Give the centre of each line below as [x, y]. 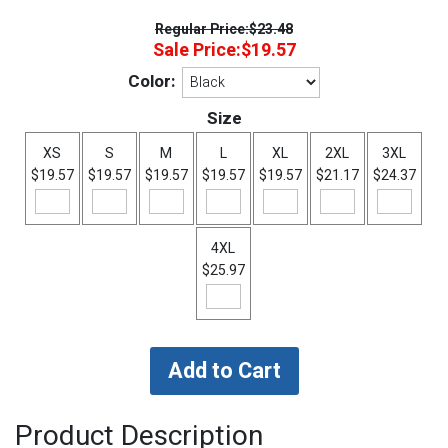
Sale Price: [196, 50]
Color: [151, 81]
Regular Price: [202, 29]
